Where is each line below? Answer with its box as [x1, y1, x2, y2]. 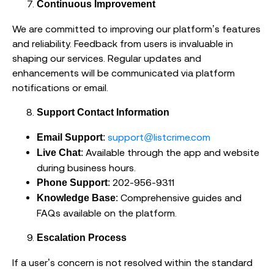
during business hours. [37, 162, 136, 174]
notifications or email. [12, 82, 108, 94]
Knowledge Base [37, 193, 116, 204]
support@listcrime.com [108, 131, 210, 143]
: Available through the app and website [81, 147, 259, 158]
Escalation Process [37, 232, 127, 243]
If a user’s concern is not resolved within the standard [12, 257, 253, 268]
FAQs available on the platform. [37, 207, 177, 219]
